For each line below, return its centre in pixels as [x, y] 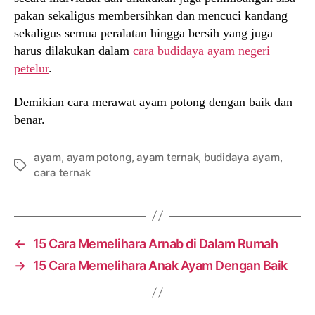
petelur [31, 68]
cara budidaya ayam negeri [201, 51]
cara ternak [63, 172]
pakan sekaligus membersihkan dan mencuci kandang [151, 15]
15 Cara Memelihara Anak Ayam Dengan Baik [160, 265]
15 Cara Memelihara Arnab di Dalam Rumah [155, 243]
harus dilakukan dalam [73, 51]
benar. [30, 119]
